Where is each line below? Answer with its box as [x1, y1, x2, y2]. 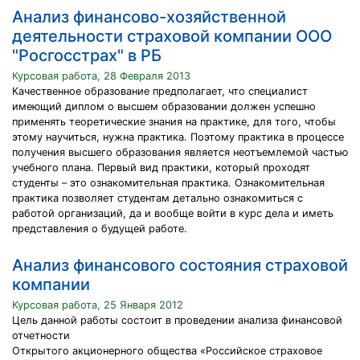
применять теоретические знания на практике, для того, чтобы [12, 116, 336, 128]
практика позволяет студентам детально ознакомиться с [12, 192, 303, 204]
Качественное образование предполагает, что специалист [12, 85, 308, 97]
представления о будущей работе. [12, 223, 187, 235]
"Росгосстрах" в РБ [12, 46, 162, 65]
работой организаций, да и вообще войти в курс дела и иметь [12, 207, 333, 219]
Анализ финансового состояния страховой [12, 256, 348, 275]
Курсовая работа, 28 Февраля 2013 [12, 70, 190, 82]
